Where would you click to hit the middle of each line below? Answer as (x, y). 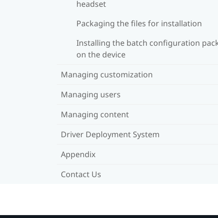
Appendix (78, 154)
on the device (101, 54)
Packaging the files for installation (139, 23)
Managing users (91, 94)
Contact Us (81, 174)
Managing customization (107, 74)
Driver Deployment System (110, 134)
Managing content (95, 114)
